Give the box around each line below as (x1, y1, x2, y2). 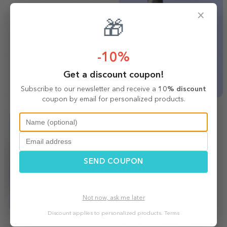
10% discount (158, 86, 206, 93)
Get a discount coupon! (63, 70, 164, 80)
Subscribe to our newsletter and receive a (21, 86, 158, 93)
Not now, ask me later (82, 195, 145, 201)
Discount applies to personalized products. (48, 211, 164, 216)
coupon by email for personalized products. (42, 96, 185, 103)
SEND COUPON (84, 158, 143, 166)
